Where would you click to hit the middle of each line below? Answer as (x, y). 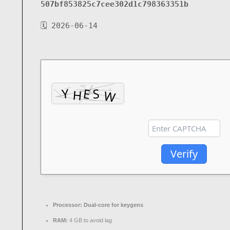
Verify (184, 154)
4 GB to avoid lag (90, 220)
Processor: (68, 205)
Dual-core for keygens (113, 205)
